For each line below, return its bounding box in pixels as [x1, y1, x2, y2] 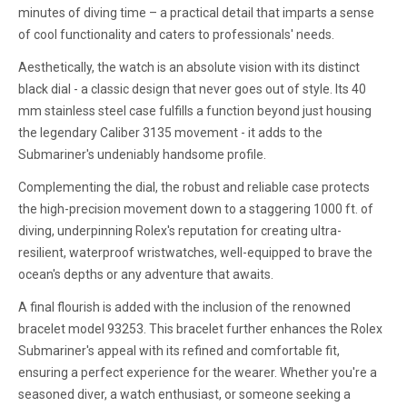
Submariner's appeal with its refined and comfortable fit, [18, 342, 340, 358]
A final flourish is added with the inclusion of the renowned [18, 299, 351, 314]
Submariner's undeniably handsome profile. [18, 146, 266, 162]
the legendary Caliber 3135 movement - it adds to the [18, 124, 323, 140]
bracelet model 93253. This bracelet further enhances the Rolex [18, 321, 382, 336]
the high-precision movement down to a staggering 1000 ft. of [18, 201, 373, 216]
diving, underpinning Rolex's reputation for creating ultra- [18, 223, 342, 238]
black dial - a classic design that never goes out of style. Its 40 [18, 81, 366, 96]
